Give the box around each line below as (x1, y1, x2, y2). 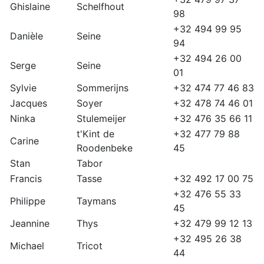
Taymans (77, 195, 116, 207)
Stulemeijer (77, 113, 126, 125)
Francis (10, 173, 42, 185)
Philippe (10, 195, 45, 207)
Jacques (10, 97, 47, 110)
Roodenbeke (77, 142, 133, 154)
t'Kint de (77, 128, 114, 140)
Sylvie (10, 82, 37, 94)
